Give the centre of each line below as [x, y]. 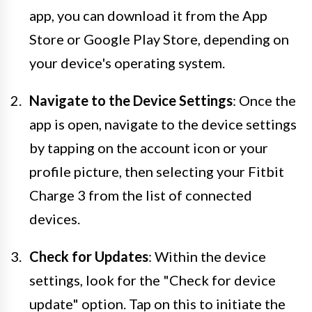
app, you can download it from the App [148, 15]
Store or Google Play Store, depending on [159, 39]
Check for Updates [89, 256]
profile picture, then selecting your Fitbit [157, 171]
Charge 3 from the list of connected [141, 195]
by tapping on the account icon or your [149, 147]
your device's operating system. [127, 62]
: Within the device [207, 256]
